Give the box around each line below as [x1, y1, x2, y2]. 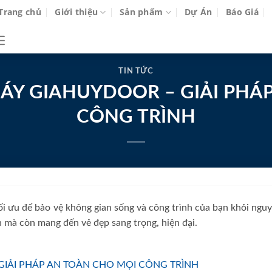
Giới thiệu [55, 6, 98, 18]
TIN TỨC [118, 67, 154, 75]
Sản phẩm [120, 6, 163, 18]
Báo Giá [226, 6, 259, 18]
